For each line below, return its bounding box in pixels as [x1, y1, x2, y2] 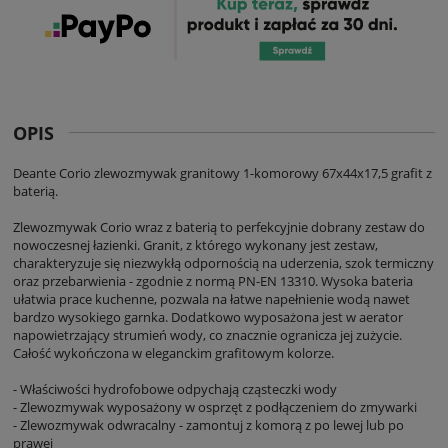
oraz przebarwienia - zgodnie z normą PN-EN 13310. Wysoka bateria [13, 271, 413, 290]
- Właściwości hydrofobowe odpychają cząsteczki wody [13, 379, 337, 398]
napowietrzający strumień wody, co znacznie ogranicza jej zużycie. [13, 325, 402, 344]
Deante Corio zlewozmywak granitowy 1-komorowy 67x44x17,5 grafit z [13, 163, 432, 182]
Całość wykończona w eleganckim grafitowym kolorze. [13, 343, 334, 362]
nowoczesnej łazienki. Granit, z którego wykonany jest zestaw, [13, 235, 378, 254]
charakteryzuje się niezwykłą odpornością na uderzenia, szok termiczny [13, 253, 434, 272]
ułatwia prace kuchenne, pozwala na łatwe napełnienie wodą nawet [13, 289, 410, 308]
